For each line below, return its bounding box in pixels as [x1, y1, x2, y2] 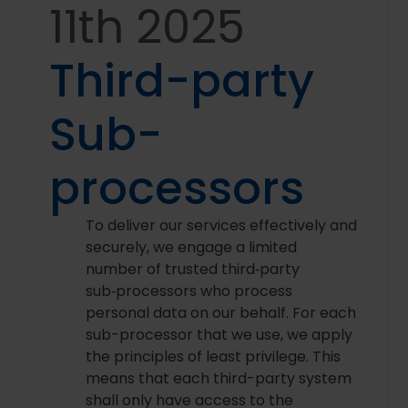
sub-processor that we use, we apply [86, 324, 353, 346]
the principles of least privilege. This [86, 346, 342, 368]
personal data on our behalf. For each [86, 302, 357, 324]
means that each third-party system [86, 368, 352, 390]
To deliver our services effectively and [86, 215, 358, 237]
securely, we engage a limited [86, 237, 298, 259]
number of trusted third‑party [86, 259, 301, 280]
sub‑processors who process [86, 280, 293, 302]
